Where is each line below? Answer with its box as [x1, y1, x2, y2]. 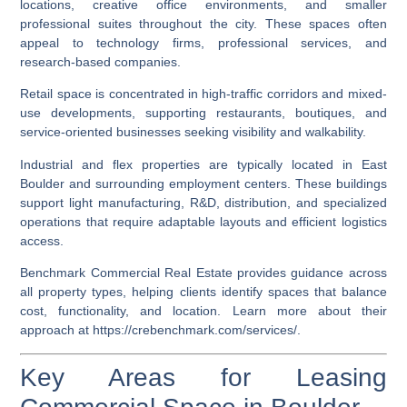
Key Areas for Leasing [20, 362, 387, 392]
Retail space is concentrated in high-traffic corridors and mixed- [20, 86, 387, 102]
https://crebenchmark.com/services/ [93, 323, 298, 338]
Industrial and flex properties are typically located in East [20, 156, 387, 172]
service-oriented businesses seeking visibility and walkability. [20, 124, 367, 140]
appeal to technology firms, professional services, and [20, 35, 387, 50]
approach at [20, 323, 94, 338]
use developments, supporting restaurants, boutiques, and [20, 105, 387, 121]
